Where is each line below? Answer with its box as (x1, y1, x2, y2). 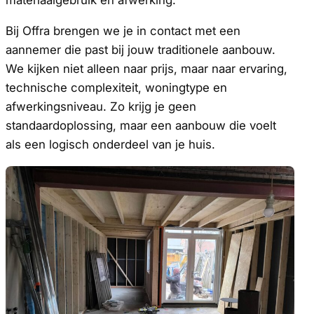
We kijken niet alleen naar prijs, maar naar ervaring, (6, 61, 287, 76)
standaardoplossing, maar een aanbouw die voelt (6, 118, 276, 132)
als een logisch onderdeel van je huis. (6, 137, 215, 151)
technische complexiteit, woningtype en (6, 80, 227, 95)
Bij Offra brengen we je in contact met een (6, 23, 240, 38)
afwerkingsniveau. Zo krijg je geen (6, 99, 196, 114)
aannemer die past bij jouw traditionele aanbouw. (6, 42, 275, 57)
